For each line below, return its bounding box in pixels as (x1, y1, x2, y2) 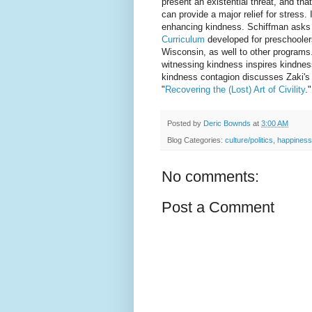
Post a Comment (162, 198, 274, 217)
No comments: (162, 168, 259, 186)
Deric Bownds (203, 119, 251, 128)
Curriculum (162, 34, 208, 45)
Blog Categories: (167, 136, 225, 145)
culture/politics (225, 136, 273, 145)
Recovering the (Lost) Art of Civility (165, 84, 305, 95)
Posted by (167, 119, 203, 128)
